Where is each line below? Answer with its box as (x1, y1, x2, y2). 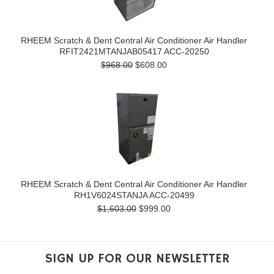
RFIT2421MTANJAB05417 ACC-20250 (59, 46, 209, 56)
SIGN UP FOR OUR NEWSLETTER (45, 250, 229, 267)
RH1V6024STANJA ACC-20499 (73, 190, 194, 200)
